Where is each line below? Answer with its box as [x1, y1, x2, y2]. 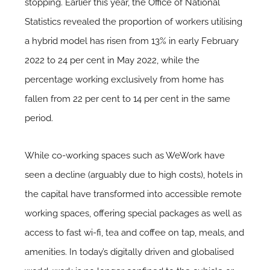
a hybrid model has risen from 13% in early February [25, 35, 239, 46]
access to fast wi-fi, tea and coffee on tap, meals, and [25, 227, 245, 238]
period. [25, 112, 54, 124]
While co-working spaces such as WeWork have [25, 149, 225, 161]
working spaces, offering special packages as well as [25, 207, 242, 219]
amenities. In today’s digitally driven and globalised [25, 246, 234, 257]
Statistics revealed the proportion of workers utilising [25, 16, 243, 27]
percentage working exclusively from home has [25, 74, 224, 85]
